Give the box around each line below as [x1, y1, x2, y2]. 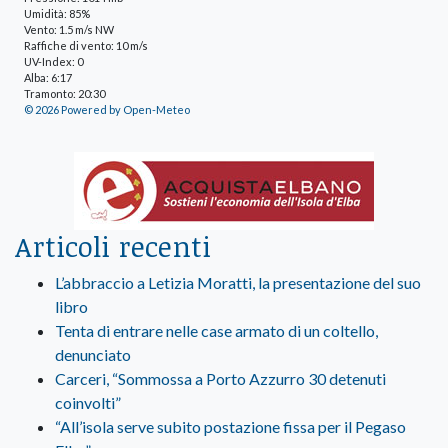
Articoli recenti [15, 226, 211, 265]
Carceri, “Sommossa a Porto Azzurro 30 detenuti [55, 368, 386, 388]
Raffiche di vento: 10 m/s [24, 38, 148, 52]
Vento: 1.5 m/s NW [24, 22, 114, 36]
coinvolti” [55, 392, 121, 412]
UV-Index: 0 [24, 54, 83, 68]
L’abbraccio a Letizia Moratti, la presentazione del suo [55, 272, 421, 292]
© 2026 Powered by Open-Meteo [24, 102, 190, 116]
